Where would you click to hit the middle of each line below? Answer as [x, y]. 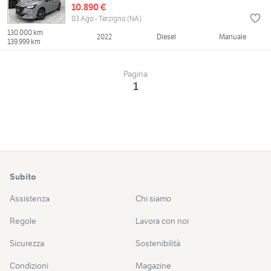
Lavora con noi [162, 221]
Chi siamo [153, 199]
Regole [23, 221]
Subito [23, 177]
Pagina [135, 74]
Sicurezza [27, 243]
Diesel [167, 37]
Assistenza [30, 199]
